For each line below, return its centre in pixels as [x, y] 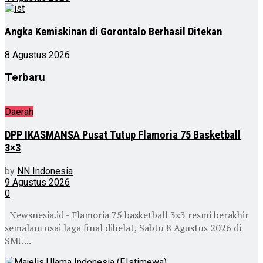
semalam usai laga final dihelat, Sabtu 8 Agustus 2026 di [123, 227]
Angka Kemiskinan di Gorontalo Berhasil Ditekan [113, 32]
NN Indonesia [45, 171]
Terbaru [25, 78]
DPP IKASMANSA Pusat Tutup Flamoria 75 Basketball [123, 135]
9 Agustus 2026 [37, 182]
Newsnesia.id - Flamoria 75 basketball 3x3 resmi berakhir [127, 215]
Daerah [19, 112]
